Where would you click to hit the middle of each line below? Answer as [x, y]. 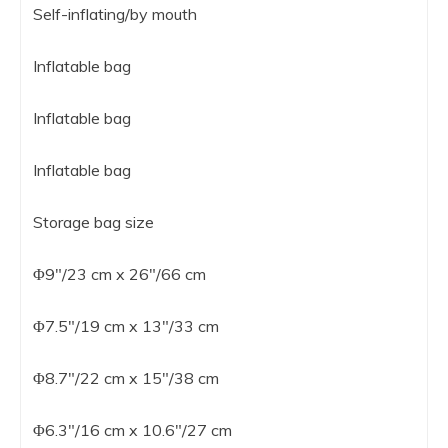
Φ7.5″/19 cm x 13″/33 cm [126, 325]
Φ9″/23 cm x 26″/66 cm [119, 273]
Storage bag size [93, 221]
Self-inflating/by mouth [115, 13]
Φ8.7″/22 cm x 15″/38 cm [126, 377]
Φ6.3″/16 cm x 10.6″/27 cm [132, 429]
